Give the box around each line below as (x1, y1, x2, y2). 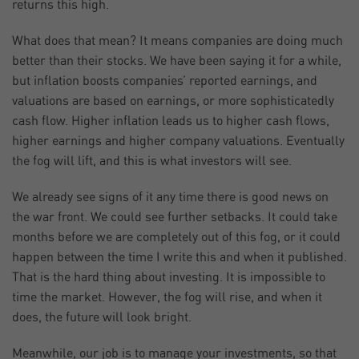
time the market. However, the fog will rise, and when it (12, 291, 322, 305)
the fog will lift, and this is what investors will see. (12, 155, 292, 168)
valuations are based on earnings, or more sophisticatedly (12, 95, 334, 108)
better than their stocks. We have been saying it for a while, (12, 54, 341, 68)
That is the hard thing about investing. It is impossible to (12, 271, 325, 284)
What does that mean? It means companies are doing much (12, 34, 343, 48)
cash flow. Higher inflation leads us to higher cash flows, (12, 115, 329, 128)
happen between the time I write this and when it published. (12, 251, 347, 264)
